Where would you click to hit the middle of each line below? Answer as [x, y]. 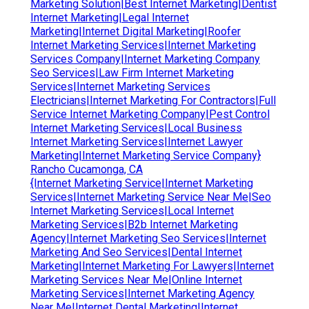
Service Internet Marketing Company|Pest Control [150, 114]
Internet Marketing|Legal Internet [110, 17]
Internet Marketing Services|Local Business [136, 128]
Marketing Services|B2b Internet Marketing [134, 224]
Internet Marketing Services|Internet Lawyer [137, 141]
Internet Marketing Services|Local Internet [132, 210]
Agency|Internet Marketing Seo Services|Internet [148, 238]
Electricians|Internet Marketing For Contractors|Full [153, 100]
